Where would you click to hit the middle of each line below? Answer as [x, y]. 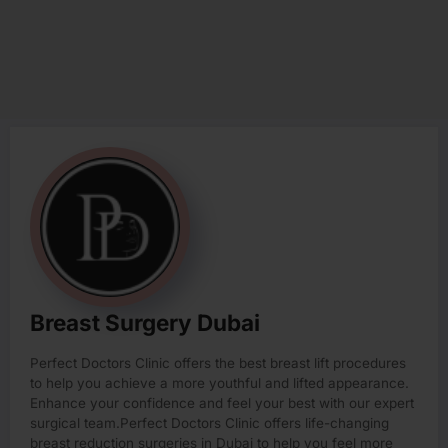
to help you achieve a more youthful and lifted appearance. [219, 383]
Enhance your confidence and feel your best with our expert [222, 403]
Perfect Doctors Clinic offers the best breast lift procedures [218, 363]
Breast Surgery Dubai [145, 323]
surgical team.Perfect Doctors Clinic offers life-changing [209, 423]
